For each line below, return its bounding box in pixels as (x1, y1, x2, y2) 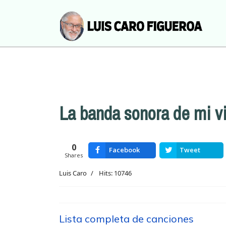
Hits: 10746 (99, 168, 132, 178)
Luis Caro (59, 168, 87, 178)
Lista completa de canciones (59, 212, 194, 225)
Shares (65, 151, 83, 159)
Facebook (109, 145, 140, 154)
